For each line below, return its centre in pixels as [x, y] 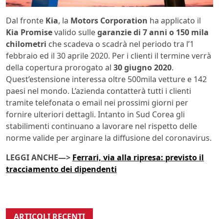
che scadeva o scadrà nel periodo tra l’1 [120, 44]
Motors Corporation [109, 20]
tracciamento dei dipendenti [61, 169]
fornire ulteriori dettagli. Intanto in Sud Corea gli [95, 114]
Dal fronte [26, 20]
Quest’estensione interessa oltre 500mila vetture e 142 [106, 79]
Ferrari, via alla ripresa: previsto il [138, 157]
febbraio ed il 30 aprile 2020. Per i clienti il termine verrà [109, 55]
